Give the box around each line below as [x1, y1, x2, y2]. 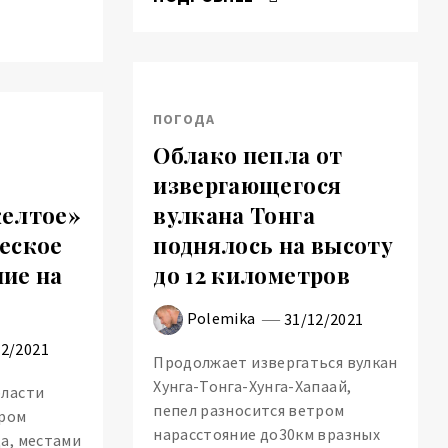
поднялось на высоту [153, 230, 394, 261]
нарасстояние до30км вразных [153, 423, 380, 444]
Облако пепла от [153, 140, 343, 171]
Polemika [186, 307, 256, 328]
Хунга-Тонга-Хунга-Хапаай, [153, 375, 352, 396]
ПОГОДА [153, 109, 216, 128]
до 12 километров [153, 260, 351, 291]
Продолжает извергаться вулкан [153, 351, 398, 372]
